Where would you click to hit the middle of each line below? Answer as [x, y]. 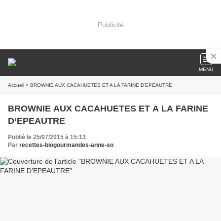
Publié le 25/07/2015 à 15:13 [47, 137]
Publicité [110, 24]
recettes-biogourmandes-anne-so [66, 145]
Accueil [16, 85]
